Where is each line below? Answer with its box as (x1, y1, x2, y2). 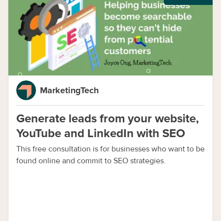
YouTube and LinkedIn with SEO (16, 126, 185, 141)
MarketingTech (40, 85, 99, 96)
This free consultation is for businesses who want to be (16, 144, 205, 154)
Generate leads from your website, (16, 111, 199, 126)
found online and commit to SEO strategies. (16, 156, 166, 166)
